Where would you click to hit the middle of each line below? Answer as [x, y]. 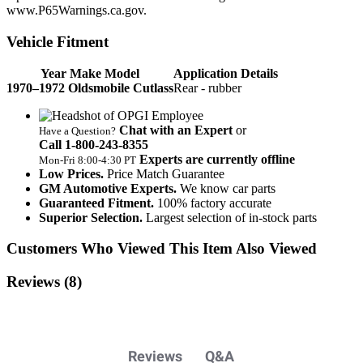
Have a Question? [77, 130]
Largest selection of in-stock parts [231, 217]
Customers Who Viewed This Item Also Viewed [162, 249]
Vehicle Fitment [58, 42]
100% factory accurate [214, 203]
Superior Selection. [91, 217]
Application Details [226, 73]
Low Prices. [71, 173]
